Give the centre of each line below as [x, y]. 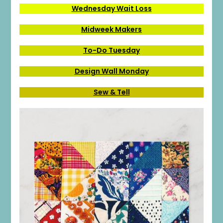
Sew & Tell [111, 92]
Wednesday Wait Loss [111, 8]
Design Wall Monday [111, 71]
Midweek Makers [111, 29]
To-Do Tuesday [111, 50]
